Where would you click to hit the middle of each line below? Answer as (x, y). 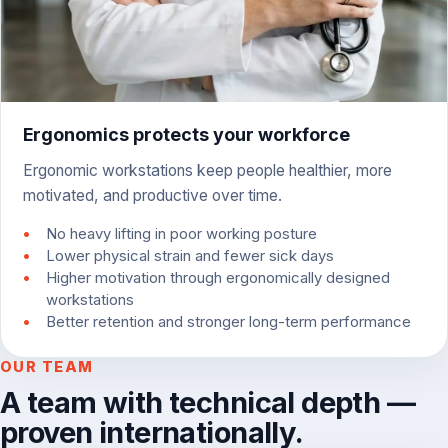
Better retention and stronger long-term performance (228, 321)
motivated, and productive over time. (153, 196)
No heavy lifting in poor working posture (181, 233)
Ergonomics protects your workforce (187, 135)
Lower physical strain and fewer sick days (189, 255)
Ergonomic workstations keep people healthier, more (208, 171)
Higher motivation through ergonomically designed (217, 277)
